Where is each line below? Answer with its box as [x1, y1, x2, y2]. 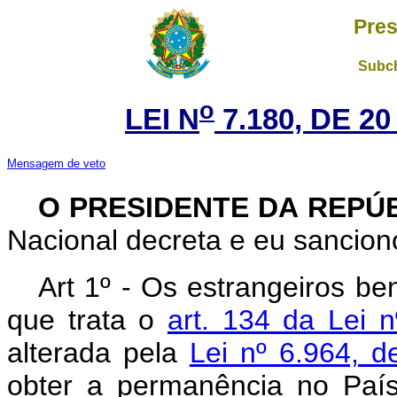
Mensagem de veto [7, 156, 105, 170]
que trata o [7, 303, 167, 336]
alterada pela [7, 336, 190, 369]
